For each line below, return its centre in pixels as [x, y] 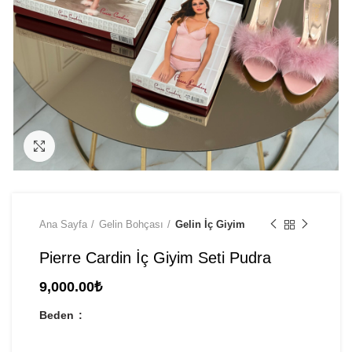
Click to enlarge [93, 145]
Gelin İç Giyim [210, 224]
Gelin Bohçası [131, 224]
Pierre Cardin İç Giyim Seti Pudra [155, 257]
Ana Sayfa [63, 224]
